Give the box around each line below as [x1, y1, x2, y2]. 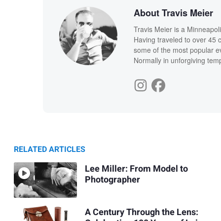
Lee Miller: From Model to [84, 162, 188, 176]
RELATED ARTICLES [14, 143, 85, 155]
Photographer [84, 173, 140, 187]
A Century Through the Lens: [84, 206, 198, 220]
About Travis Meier [133, 6, 213, 19]
